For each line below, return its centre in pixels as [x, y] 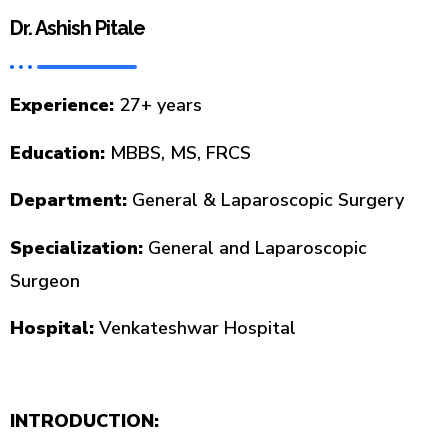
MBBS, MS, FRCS [178, 152]
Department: [68, 200]
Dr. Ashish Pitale [77, 28]
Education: [57, 152]
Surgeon [45, 280]
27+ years [158, 105]
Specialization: [76, 247]
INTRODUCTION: [84, 421]
